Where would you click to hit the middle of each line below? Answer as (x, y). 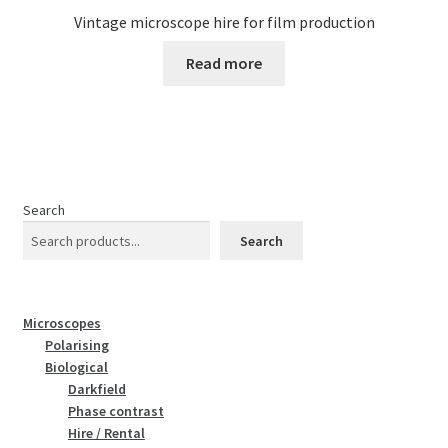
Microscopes (61, 323)
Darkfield (96, 389)
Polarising (77, 345)
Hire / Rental (106, 433)
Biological (77, 367)
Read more (224, 62)
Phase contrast (115, 411)
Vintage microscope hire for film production (224, 22)
